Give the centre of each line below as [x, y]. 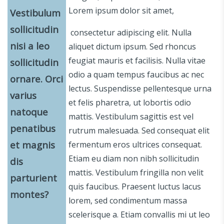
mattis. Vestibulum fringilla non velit [136, 172]
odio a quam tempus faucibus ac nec [136, 74]
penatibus [33, 128]
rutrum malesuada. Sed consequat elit [139, 130]
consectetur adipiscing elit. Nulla [130, 32]
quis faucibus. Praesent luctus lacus [135, 186]
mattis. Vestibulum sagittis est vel [131, 116]
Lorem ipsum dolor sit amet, [121, 10]
